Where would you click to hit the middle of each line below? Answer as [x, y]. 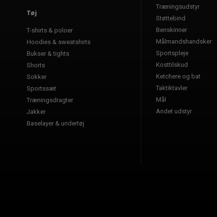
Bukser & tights [48, 53]
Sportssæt [41, 88]
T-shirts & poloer [50, 30]
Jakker [36, 111]
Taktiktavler [172, 88]
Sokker [37, 77]
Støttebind [171, 18]
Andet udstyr [174, 111]
